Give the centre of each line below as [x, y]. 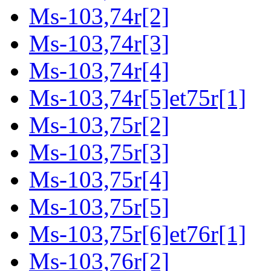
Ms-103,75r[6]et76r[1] [138, 234]
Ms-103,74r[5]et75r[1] [138, 98]
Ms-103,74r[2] [99, 16]
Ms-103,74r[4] [99, 71]
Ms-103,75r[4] [99, 180]
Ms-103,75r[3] [99, 152]
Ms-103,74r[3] [99, 44]
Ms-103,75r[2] [99, 125]
